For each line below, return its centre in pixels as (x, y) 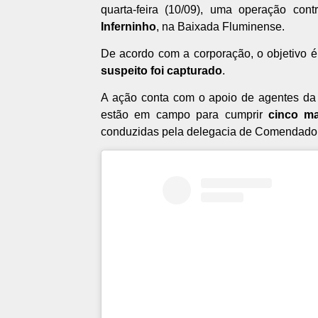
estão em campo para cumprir (185, 115)
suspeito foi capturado (161, 71)
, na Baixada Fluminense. (220, 27)
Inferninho (128, 27)
